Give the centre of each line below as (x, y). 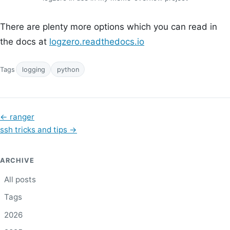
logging (33, 69)
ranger (22, 117)
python (68, 69)
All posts (20, 179)
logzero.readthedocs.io (97, 42)
